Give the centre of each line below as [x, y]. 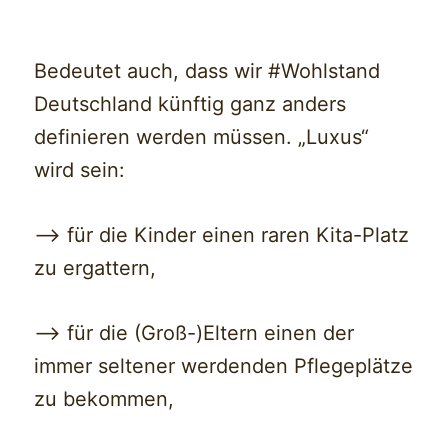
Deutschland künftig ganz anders [190, 104]
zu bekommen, [104, 399]
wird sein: [80, 170]
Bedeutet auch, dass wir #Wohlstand [207, 71]
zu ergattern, [95, 268]
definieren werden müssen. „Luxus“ [202, 137]
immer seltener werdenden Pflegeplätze [224, 366]
